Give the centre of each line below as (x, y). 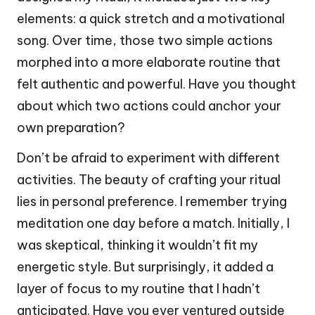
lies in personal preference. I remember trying (152, 201)
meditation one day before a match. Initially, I (153, 223)
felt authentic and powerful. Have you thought (156, 84)
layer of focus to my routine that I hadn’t (139, 288)
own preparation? (71, 127)
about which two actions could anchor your (149, 105)
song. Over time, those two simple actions (145, 40)
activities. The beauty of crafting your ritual (149, 179)
